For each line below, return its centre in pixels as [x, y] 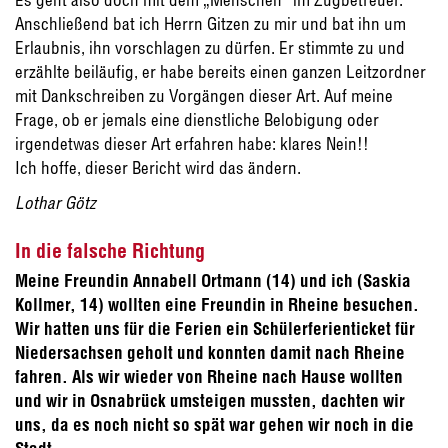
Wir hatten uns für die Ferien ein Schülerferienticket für [215, 329]
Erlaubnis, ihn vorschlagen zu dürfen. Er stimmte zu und [210, 48]
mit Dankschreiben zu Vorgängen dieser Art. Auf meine [204, 96]
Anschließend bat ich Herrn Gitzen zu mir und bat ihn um [210, 24]
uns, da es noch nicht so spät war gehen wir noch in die [214, 425]
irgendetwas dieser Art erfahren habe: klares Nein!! [192, 144]
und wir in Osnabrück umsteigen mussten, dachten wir [210, 401]
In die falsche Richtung [110, 251]
